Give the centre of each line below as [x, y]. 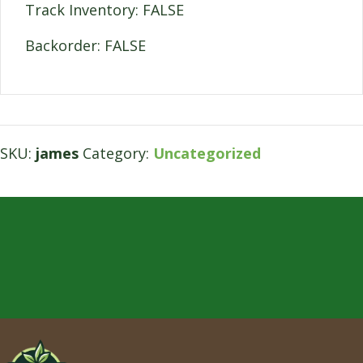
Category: [118, 154]
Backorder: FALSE [85, 46]
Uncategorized [207, 154]
